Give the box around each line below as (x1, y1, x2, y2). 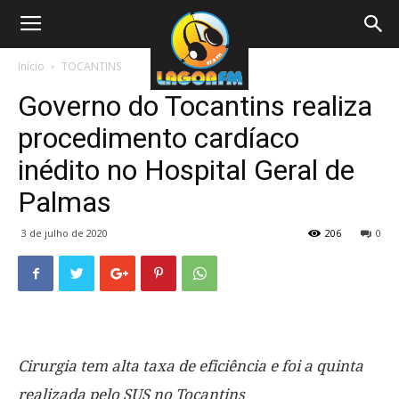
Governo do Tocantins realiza (18, 89, 372, 123)
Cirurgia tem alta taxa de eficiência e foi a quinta (18, 357, 363, 375)
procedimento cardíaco (18, 121, 299, 155)
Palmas (18, 185, 111, 219)
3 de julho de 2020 (21, 226, 108, 240)
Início (18, 59, 45, 74)
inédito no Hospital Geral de (18, 153, 354, 187)
